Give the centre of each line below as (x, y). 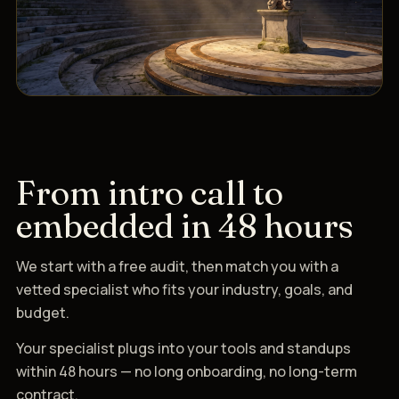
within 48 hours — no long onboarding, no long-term (187, 371)
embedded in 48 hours (185, 225)
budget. (43, 312)
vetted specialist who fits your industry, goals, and (184, 289)
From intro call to (150, 192)
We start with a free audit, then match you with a (177, 266)
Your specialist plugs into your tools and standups (183, 348)
